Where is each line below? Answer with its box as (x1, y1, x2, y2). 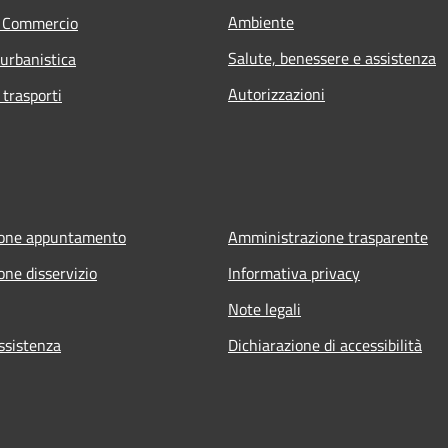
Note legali (228, 297, 301, 322)
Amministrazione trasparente (228, 225, 428, 250)
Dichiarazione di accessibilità (228, 333, 422, 358)
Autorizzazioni (228, 82, 325, 107)
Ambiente (228, 10, 294, 35)
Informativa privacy (228, 261, 360, 286)
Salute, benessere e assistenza (228, 46, 436, 71)
